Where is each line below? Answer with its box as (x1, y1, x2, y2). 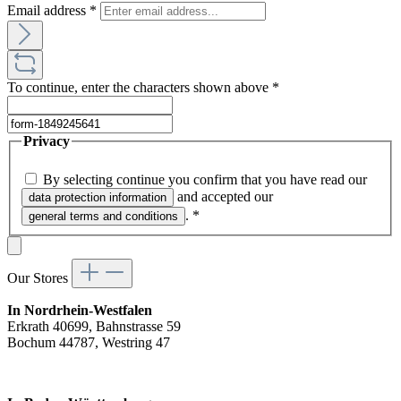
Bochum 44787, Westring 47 (7, 335, 170, 351)
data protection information (29, 191, 166, 205)
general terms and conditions (29, 209, 178, 224)
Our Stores (7, 270, 72, 286)
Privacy (23, 132, 70, 149)
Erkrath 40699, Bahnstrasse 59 (7, 319, 181, 335)
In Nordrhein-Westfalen (7, 303, 152, 319)
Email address (7, 2, 90, 18)
